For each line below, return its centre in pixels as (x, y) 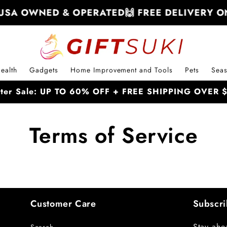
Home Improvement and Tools (121, 70)
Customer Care (63, 204)
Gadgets (44, 70)
